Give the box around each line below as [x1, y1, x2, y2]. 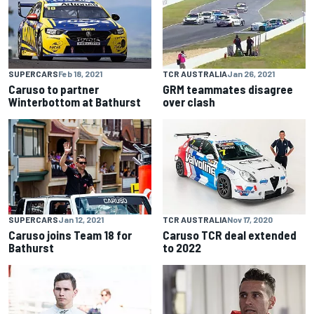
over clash [163, 95, 215, 109]
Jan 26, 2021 [227, 69, 275, 79]
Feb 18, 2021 [58, 69, 102, 79]
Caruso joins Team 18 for [8, 228, 132, 243]
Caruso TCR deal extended [163, 228, 296, 243]
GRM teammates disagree [163, 82, 293, 97]
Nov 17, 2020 [227, 214, 273, 225]
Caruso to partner [8, 82, 99, 97]
